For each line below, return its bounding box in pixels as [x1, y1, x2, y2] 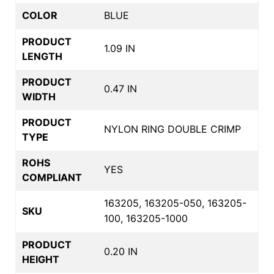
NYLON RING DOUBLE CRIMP [104, 122, 241, 135]
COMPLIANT [22, 171, 82, 183]
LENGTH [22, 50, 62, 62]
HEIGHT [22, 253, 59, 265]
